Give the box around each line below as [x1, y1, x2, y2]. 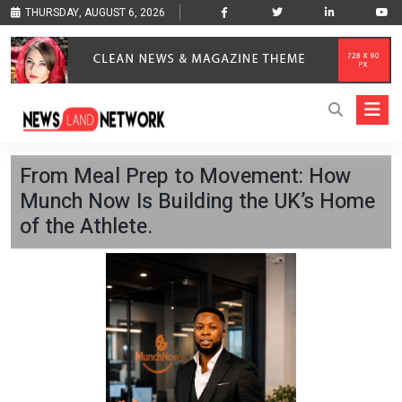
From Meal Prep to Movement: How [20, 161, 352, 193]
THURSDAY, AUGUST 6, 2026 [25, 4, 165, 21]
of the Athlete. [20, 211, 153, 243]
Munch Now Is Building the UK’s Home [20, 186, 375, 218]
